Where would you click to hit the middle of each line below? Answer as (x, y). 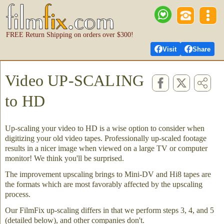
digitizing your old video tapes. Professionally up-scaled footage (106, 138)
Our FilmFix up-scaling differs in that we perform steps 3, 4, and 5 (109, 210)
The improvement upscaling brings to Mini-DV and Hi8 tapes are (108, 174)
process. (18, 194)
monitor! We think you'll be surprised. (64, 158)
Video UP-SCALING (75, 80)
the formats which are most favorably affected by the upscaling (104, 184)
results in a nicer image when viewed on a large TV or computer (106, 148)
